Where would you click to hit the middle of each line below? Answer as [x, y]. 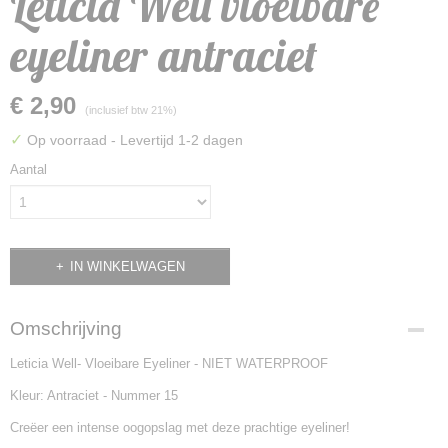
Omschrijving [66, 328]
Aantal [28, 169]
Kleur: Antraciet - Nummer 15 [94, 395]
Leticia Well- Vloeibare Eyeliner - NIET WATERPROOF [169, 363]
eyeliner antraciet [163, 55]
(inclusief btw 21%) [131, 110]
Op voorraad [67, 140]
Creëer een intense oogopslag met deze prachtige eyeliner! [180, 427]
